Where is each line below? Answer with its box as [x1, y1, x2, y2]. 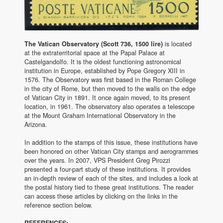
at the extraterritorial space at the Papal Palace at [24, 48, 165, 58]
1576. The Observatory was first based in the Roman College [24, 75, 196, 85]
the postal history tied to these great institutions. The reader [24, 183, 194, 192]
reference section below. [24, 201, 93, 210]
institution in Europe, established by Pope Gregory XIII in [24, 66, 185, 76]
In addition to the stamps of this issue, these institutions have [24, 138, 198, 147]
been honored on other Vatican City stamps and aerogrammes [24, 147, 198, 156]
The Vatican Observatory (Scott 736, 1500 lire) [24, 39, 163, 49]
